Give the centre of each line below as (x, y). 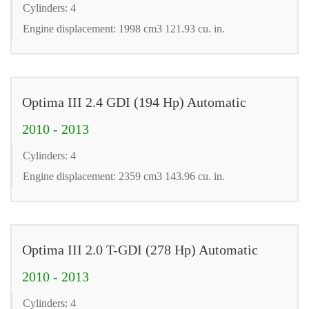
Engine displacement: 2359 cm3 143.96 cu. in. (124, 176)
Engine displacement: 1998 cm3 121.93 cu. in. (124, 28)
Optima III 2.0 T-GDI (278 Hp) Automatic (140, 249)
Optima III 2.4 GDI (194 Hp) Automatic (134, 102)
